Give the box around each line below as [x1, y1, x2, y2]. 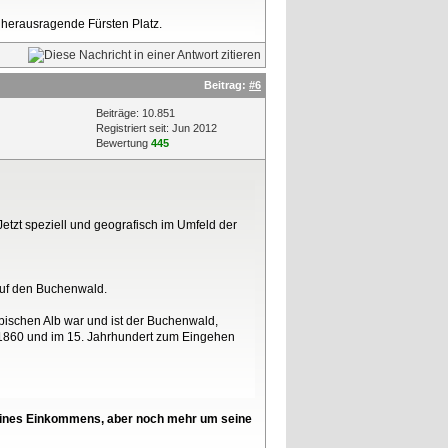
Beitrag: [204, 78, 249, 91]
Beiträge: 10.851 [96, 106, 175, 119]
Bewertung [96, 136, 151, 149]
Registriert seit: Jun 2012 [96, 121, 217, 134]
